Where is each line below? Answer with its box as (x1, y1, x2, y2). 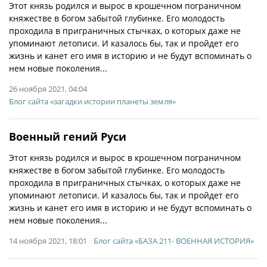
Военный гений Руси (9, 129, 126, 144)
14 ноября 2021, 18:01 (9, 235, 87, 246)
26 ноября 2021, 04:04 (9, 83, 87, 94)
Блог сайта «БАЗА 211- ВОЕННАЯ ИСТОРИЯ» (94, 235, 254, 246)
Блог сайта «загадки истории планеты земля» (9, 96, 176, 107)
